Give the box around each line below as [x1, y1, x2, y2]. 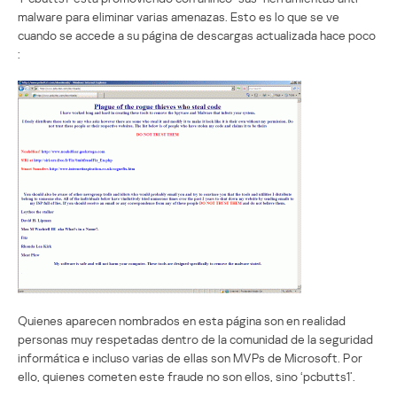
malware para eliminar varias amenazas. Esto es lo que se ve [18, 8, 339, 24]
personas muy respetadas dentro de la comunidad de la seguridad [18, 331, 373, 346]
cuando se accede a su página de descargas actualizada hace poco [18, 27, 376, 43]
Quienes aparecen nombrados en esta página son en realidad [18, 312, 346, 328]
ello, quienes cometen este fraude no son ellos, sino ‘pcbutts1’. [18, 368, 355, 384]
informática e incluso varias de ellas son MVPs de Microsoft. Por [18, 349, 362, 365]
